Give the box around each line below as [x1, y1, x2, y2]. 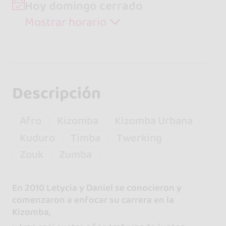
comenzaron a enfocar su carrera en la [12, 192, 174, 207]
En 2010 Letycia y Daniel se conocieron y [12, 180, 182, 195]
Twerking [116, 129, 162, 146]
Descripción [12, 80, 101, 106]
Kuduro [20, 129, 55, 146]
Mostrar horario [24, 12, 109, 32]
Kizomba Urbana [114, 112, 193, 130]
